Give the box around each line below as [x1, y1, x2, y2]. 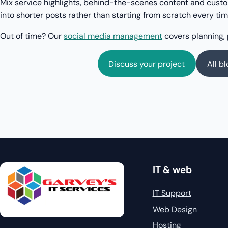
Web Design [152, 204, 197, 215]
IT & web [152, 163, 192, 177]
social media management [64, 31, 162, 42]
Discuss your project [108, 58, 185, 69]
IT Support [152, 188, 191, 199]
